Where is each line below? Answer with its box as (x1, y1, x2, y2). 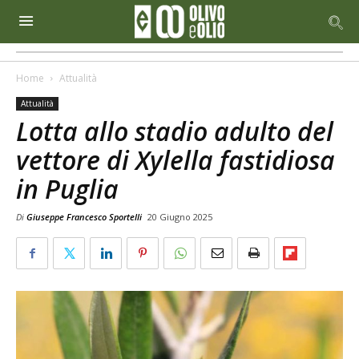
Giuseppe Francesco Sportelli (26, 211, 142, 223)
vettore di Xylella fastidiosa (16, 143, 335, 177)
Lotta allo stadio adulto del (16, 114, 333, 148)
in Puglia (16, 171, 119, 206)
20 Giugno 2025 (147, 211, 212, 223)
